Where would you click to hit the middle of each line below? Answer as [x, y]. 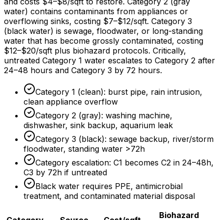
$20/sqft [37, 50]
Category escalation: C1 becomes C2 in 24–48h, [124, 162]
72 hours [143, 70]
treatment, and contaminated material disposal [109, 196]
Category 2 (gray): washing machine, [104, 115]
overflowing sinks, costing [54, 21]
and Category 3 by [89, 70]
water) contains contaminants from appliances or [96, 11]
